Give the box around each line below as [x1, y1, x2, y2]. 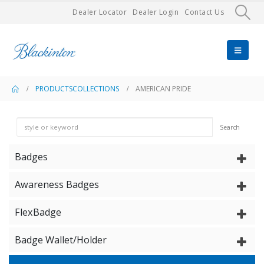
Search [219, 123, 240, 131]
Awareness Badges [15, 178, 99, 191]
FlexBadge [15, 206, 61, 219]
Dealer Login [133, 7, 179, 17]
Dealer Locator [72, 7, 127, 17]
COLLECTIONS [72, 84, 119, 94]
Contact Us [184, 7, 225, 17]
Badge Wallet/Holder [15, 233, 107, 246]
